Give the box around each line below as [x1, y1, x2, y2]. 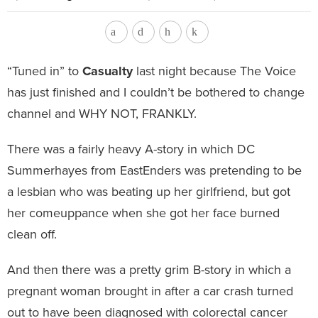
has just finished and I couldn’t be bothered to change [7, 84, 305, 100]
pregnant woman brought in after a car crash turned [7, 283, 293, 299]
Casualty [82, 62, 133, 79]
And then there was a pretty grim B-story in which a [7, 261, 291, 278]
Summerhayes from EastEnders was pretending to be [7, 162, 302, 178]
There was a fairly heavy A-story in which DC [7, 141, 255, 157]
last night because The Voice [133, 62, 296, 79]
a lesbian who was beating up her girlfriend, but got [7, 183, 290, 199]
